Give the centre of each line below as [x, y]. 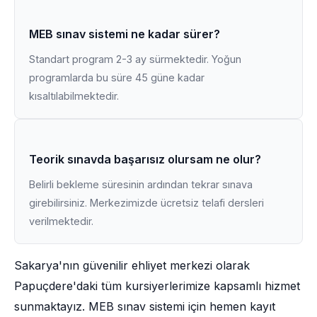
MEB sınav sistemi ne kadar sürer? [125, 34]
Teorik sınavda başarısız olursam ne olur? [145, 159]
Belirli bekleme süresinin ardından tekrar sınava [141, 184]
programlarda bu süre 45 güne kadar [117, 77]
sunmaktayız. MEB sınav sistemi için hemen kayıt [145, 306]
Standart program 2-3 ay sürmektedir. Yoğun [135, 59]
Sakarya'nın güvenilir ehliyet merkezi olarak [132, 265]
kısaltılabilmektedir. [74, 96]
